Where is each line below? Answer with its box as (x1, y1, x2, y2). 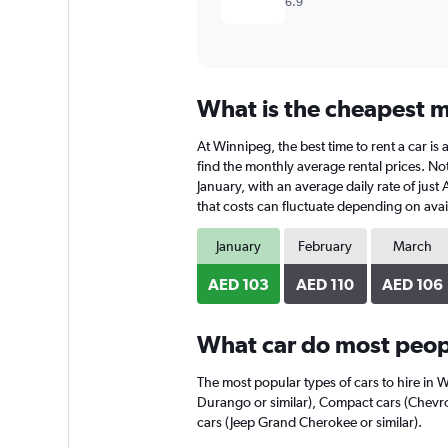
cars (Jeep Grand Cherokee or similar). (196, 414, 422, 430)
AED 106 (382, 275, 444, 293)
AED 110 (296, 275, 355, 293)
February (298, 238, 353, 254)
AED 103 (207, 275, 269, 293)
